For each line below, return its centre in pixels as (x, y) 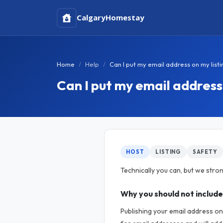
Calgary (91, 17)
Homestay (125, 17)
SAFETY (205, 152)
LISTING (168, 152)
